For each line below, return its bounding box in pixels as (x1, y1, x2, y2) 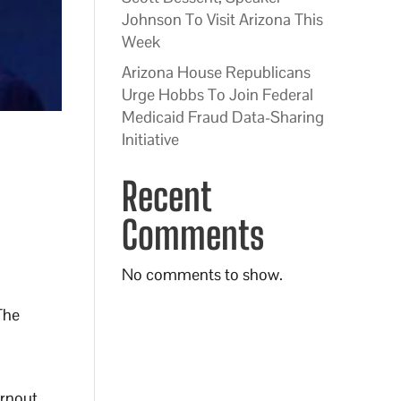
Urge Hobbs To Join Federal (121, 84, 313, 105)
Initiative (121, 129, 179, 149)
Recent (121, 174, 210, 219)
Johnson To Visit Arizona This (121, 9, 323, 30)
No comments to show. (121, 264, 283, 285)
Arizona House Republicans (121, 62, 311, 82)
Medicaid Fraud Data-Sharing (121, 107, 324, 127)
